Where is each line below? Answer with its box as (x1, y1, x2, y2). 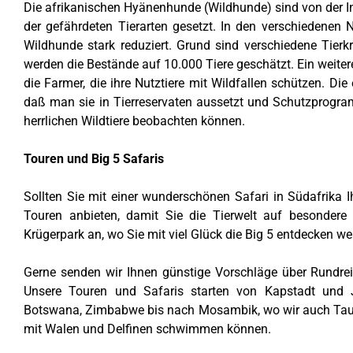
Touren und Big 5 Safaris (24, 151, 164, 166)
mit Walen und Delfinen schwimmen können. (24, 321, 271, 336)
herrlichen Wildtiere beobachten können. (24, 113, 245, 128)
